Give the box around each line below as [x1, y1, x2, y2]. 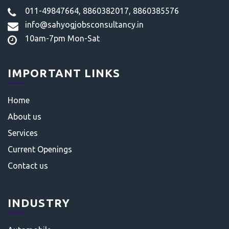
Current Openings [8, 145, 72, 154]
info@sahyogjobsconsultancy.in [25, 20, 144, 29]
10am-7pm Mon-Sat [25, 34, 100, 43]
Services [8, 128, 38, 138]
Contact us [8, 161, 48, 170]
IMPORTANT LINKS [8, 66, 121, 79]
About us [8, 112, 41, 121]
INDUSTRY [8, 196, 70, 209]
